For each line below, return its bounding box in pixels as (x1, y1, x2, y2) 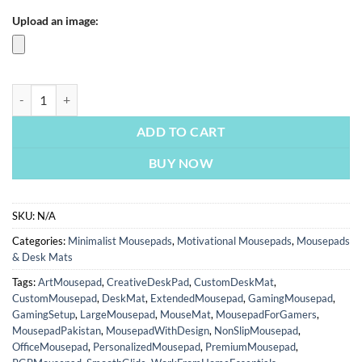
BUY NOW (148, 155, 214, 170)
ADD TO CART (136, 124, 226, 139)
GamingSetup (12, 307, 75, 321)
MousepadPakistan (12, 323, 101, 337)
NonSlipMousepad (214, 323, 298, 337)
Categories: (12, 234, 68, 247)
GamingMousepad (248, 291, 333, 305)
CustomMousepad (12, 291, 97, 305)
